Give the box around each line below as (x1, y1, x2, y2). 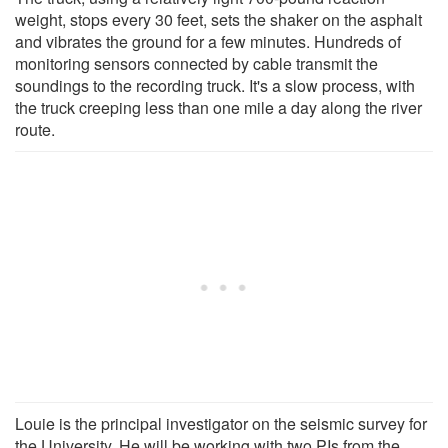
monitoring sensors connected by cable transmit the (15, 51, 378, 75)
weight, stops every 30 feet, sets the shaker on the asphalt (15, 7, 422, 31)
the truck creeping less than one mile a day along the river (15, 95, 422, 119)
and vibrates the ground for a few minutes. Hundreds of (15, 29, 401, 53)
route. (15, 117, 55, 141)
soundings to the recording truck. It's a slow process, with (15, 73, 415, 97)
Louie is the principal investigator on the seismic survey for (15, 411, 427, 435)
